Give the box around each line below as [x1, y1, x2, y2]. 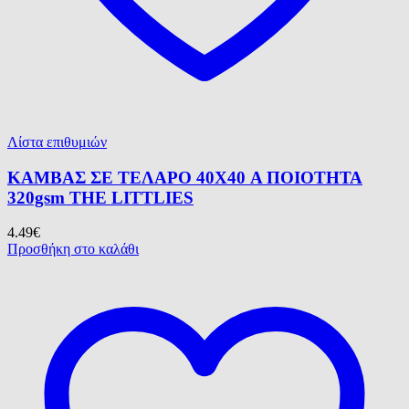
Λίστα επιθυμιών [7, 133, 107, 150]
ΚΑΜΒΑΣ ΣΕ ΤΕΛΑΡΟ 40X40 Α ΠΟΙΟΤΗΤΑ [7, 167, 362, 187]
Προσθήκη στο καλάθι [7, 241, 139, 257]
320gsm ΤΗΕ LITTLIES [7, 187, 194, 207]
